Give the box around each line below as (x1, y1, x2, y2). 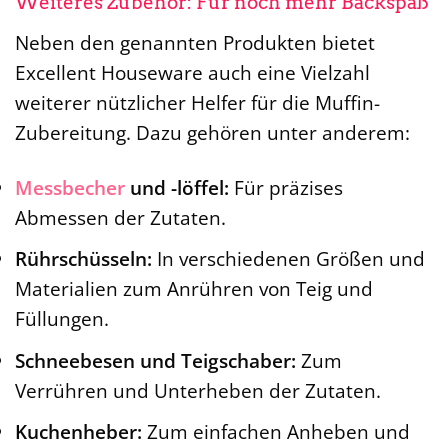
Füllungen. (15, 305, 109, 333)
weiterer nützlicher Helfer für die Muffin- (15, 88, 380, 116)
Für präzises (229, 173, 343, 201)
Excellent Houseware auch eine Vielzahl (15, 58, 370, 86)
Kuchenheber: (15, 418, 142, 446)
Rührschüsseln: (15, 245, 152, 273)
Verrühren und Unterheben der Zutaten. (15, 376, 381, 404)
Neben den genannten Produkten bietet (15, 28, 375, 56)
